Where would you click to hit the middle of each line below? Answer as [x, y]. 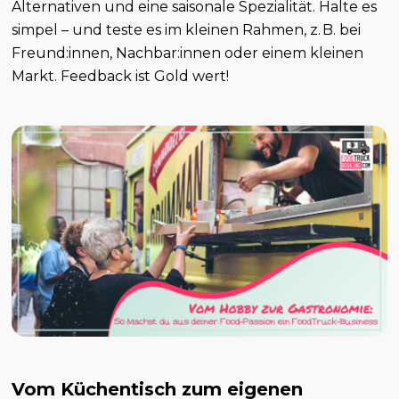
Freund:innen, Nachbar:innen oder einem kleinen [188, 53]
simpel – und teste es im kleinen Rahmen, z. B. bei [187, 30]
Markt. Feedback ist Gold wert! [121, 77]
